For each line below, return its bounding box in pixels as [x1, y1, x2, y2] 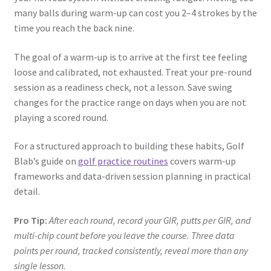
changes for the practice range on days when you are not [13, 96, 246, 108]
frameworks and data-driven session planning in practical [13, 170, 251, 183]
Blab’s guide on [13, 155, 78, 168]
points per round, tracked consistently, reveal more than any [13, 244, 248, 257]
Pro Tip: [13, 214, 47, 227]
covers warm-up [168, 155, 236, 168]
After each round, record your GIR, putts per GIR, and [48, 214, 251, 227]
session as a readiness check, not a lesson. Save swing [13, 80, 232, 93]
